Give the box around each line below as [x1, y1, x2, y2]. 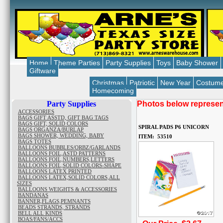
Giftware [29, 67, 56, 75]
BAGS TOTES [18, 138, 51, 144]
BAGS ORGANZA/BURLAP [18, 126, 84, 132]
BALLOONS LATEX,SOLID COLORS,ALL [18, 174, 120, 180]
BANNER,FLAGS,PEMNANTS [18, 198, 91, 204]
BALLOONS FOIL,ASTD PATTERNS [18, 150, 106, 156]
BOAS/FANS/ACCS [18, 216, 63, 222]
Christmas [92, 79, 124, 87]
